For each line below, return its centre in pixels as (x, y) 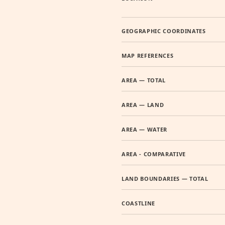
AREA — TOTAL (144, 80)
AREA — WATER (144, 129)
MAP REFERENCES (148, 55)
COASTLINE (138, 203)
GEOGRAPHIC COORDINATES (164, 31)
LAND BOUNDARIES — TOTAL (165, 179)
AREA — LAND (143, 105)
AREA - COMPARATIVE (154, 154)
